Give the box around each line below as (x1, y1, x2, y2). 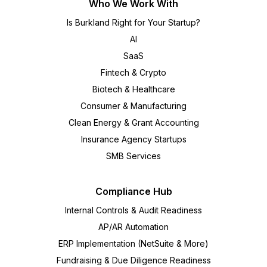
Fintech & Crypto (101, 67, 166, 78)
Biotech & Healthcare (92, 84, 175, 95)
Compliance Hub (95, 185, 172, 198)
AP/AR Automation (98, 222, 169, 232)
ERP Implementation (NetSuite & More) (58, 238, 209, 249)
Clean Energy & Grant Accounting (68, 117, 199, 128)
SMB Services (106, 151, 161, 162)
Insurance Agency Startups (80, 134, 187, 145)
